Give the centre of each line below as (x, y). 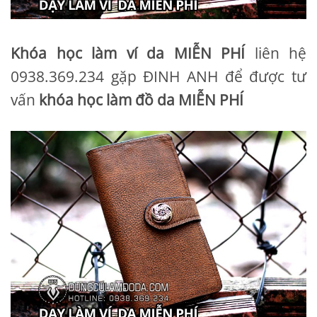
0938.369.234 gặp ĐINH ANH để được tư (158, 76)
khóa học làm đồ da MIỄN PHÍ (141, 99)
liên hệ (276, 53)
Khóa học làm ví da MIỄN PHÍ (128, 53)
